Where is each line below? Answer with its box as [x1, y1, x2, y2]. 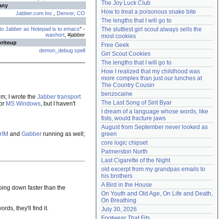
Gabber [22, 131, 42, 137]
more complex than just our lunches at [101, 75, 202, 82]
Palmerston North [101, 148, 148, 155]
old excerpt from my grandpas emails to [101, 166, 205, 173]
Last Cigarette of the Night [101, 157, 170, 164]
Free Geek [101, 42, 129, 48]
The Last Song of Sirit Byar [101, 99, 172, 106]
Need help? [105, 4, 133, 10]
